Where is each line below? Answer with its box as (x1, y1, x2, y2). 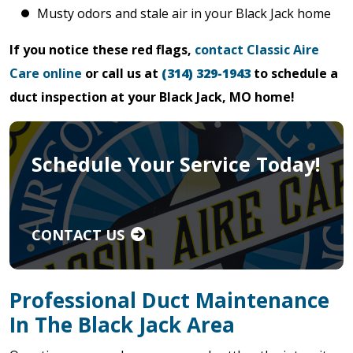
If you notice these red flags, (9, 41, 195, 58)
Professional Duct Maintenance (9, 286, 329, 314)
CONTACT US (32, 225, 124, 244)
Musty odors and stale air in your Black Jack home (37, 5, 331, 22)
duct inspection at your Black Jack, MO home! (9, 88, 295, 106)
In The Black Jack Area (9, 310, 235, 339)
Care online (9, 65, 82, 82)
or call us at (82, 65, 162, 82)
